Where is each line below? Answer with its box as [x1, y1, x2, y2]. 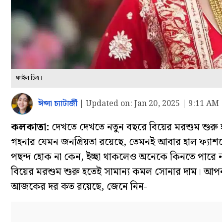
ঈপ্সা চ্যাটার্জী [38, 97, 77, 110]
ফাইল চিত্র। [16, 73, 42, 84]
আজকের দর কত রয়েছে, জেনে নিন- [11, 179, 147, 195]
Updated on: [86, 97, 132, 110]
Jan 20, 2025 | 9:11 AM [132, 97, 219, 110]
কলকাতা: [11, 119, 49, 136]
